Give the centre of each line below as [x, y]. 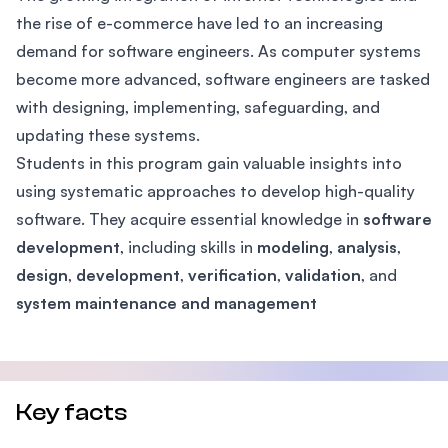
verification [232, 275]
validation [323, 275]
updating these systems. [108, 135]
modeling [293, 247]
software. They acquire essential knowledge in [189, 219]
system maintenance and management [166, 303]
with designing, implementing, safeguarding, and [198, 107]
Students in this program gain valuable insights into [209, 163]
